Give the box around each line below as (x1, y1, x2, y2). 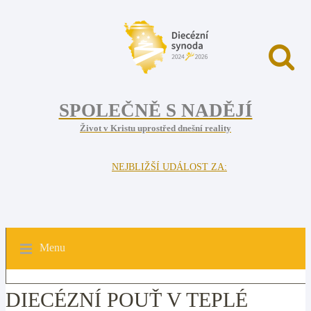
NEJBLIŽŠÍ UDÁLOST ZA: (112, 162, 227, 172)
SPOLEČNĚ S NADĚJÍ (58, 100, 253, 121)
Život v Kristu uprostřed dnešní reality (80, 123, 231, 133)
